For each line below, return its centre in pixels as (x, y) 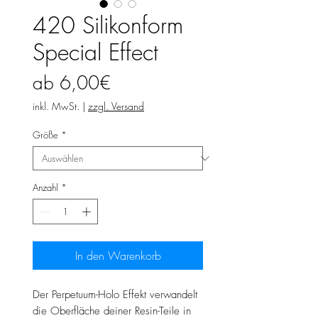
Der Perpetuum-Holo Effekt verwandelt (115, 294)
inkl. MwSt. (56, 106)
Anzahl (45, 188)
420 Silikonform (108, 26)
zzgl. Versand (116, 106)
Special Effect (95, 53)
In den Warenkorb (118, 255)
